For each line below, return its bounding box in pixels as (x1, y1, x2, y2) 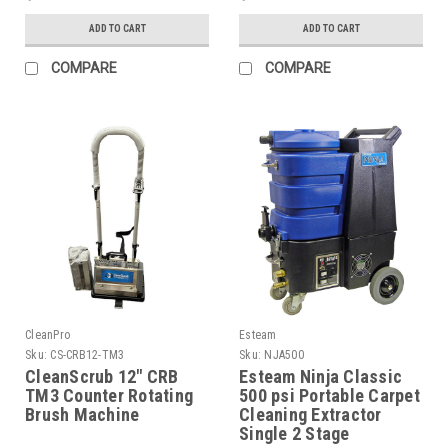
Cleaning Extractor (239, 404, 382, 426)
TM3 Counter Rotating (25, 385, 193, 407)
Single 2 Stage (239, 423, 350, 445)
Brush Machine (25, 404, 140, 426)
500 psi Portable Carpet (239, 385, 420, 407)
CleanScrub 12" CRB (25, 366, 179, 388)
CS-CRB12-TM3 (50, 348, 125, 363)
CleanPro (25, 328, 70, 343)
